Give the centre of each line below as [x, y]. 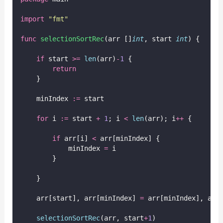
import [32, 19]
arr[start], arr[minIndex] [80, 198]
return [64, 68]
